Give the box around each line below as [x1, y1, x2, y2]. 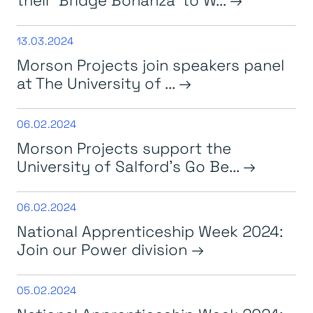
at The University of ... [17, 72, 179, 93]
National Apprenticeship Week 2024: [17, 220, 283, 241]
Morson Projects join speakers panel [17, 54, 284, 75]
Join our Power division [17, 238, 191, 259]
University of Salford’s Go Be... [17, 155, 243, 176]
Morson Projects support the [17, 137, 231, 158]
